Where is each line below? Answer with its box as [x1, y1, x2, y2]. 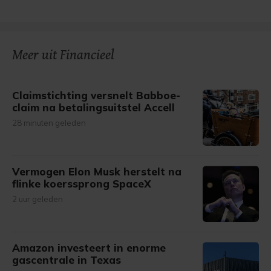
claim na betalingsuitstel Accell [12, 101, 175, 114]
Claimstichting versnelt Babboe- [12, 89, 180, 102]
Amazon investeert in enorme [12, 241, 166, 254]
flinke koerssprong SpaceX [12, 177, 151, 190]
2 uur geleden [12, 194, 63, 204]
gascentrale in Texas [12, 253, 121, 266]
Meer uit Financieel [12, 47, 114, 64]
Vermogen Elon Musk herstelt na [12, 165, 181, 178]
